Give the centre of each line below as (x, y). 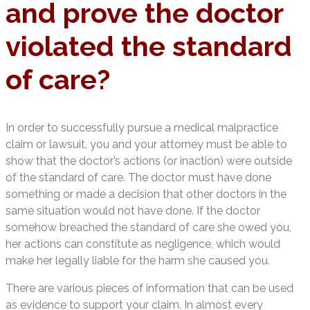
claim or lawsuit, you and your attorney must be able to (146, 144)
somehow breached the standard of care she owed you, (148, 227)
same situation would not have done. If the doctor (133, 210)
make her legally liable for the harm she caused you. (138, 260)
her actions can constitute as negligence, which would (143, 244)
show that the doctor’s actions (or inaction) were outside (149, 161)
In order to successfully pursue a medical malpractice (142, 127)
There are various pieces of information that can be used (149, 288)
